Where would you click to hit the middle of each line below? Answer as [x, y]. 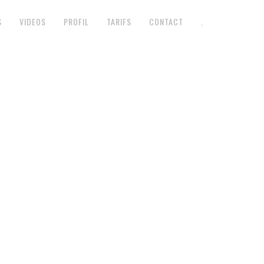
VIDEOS [33, 22]
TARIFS [119, 22]
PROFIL [76, 22]
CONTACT [166, 22]
